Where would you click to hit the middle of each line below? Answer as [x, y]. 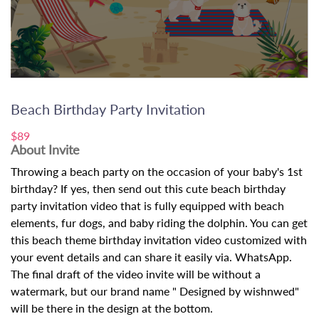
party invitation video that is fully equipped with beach [147, 206]
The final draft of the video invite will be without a [136, 274]
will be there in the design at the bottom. [112, 308]
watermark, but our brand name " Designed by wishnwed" [155, 291]
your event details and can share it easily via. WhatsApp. [151, 257]
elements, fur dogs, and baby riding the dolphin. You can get [159, 223]
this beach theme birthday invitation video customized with [159, 240]
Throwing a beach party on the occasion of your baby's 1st [157, 172]
